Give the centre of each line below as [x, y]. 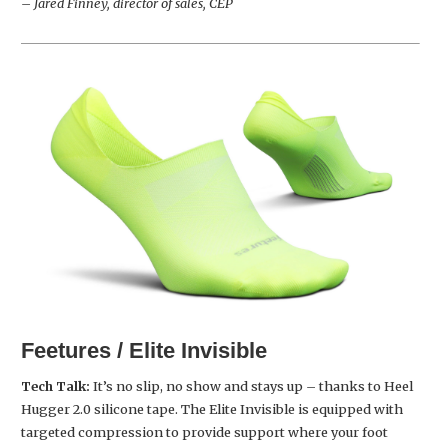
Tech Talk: [57, 386]
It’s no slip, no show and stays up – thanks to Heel [253, 386]
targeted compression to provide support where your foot [204, 432]
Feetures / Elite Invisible [144, 351]
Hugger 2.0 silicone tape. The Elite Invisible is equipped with [212, 409]
